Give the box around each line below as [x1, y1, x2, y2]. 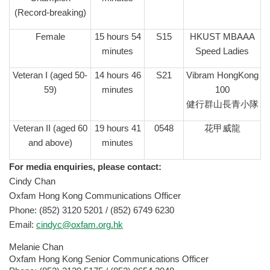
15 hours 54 [94, 32, 141, 42]
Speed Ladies [195, 46, 249, 57]
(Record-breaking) [14, 8, 86, 18]
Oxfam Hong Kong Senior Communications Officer [9, 254, 209, 264]
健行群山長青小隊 [186, 99, 259, 110]
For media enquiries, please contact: [9, 162, 162, 172]
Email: [9, 220, 36, 230]
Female [35, 32, 65, 42]
